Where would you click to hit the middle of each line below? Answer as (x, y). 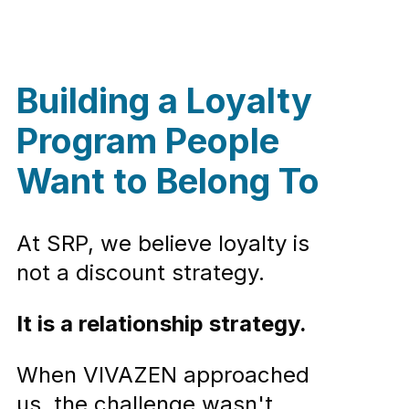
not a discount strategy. (141, 273)
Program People (148, 140)
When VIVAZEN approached (163, 375)
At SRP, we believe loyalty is (163, 244)
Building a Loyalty (164, 100)
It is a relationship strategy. (162, 324)
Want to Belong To (168, 180)
